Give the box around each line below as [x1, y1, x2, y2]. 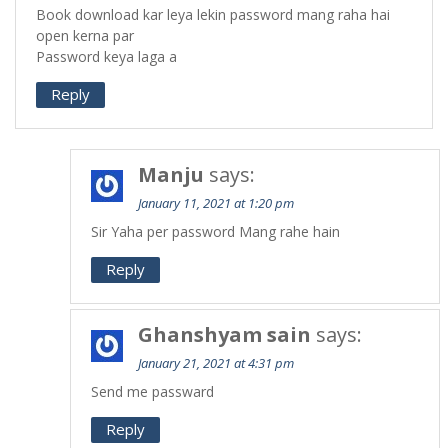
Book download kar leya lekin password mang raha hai [36, 5, 390, 24]
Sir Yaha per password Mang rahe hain [91, 222, 340, 241]
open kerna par [36, 26, 134, 45]
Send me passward [91, 382, 214, 401]
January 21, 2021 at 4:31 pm [138, 354, 294, 372]
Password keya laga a [36, 47, 177, 66]
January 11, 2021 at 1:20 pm [138, 194, 294, 212]
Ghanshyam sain [138, 321, 311, 348]
